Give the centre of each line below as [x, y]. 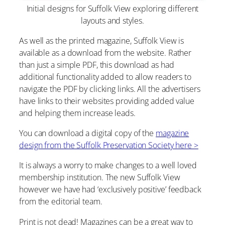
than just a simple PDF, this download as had [97, 65]
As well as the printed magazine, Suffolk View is [102, 40]
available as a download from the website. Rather [105, 52]
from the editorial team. [61, 202]
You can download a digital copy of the [88, 133]
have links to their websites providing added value [107, 101]
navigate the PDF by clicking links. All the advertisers [110, 89]
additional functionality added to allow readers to [105, 77]
